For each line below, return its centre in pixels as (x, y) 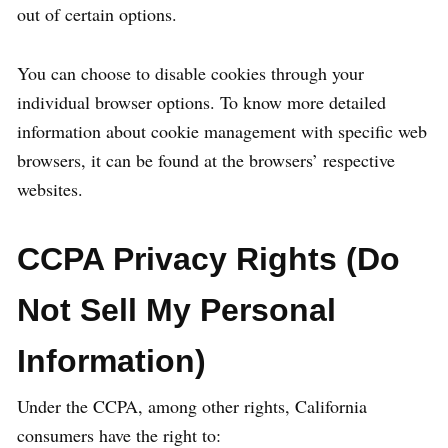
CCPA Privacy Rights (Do (208, 259)
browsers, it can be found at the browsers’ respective (206, 160)
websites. (50, 189)
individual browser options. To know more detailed (201, 102)
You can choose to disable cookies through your (190, 73)
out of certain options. (97, 14)
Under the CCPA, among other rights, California (192, 406)
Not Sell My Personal (176, 310)
